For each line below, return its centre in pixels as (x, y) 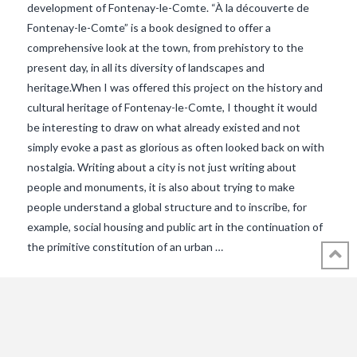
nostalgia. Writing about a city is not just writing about (161, 167)
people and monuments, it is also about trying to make (161, 186)
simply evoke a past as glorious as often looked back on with (175, 147)
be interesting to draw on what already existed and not (163, 127)
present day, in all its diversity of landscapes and (145, 67)
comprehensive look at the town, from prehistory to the (165, 47)
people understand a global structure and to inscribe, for (167, 206)
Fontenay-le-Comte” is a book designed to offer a (149, 27)
